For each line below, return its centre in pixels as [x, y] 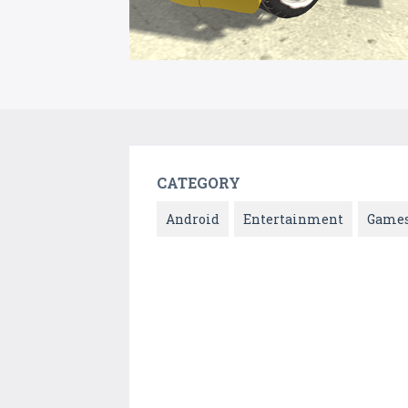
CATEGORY [199, 183]
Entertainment [293, 219]
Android [193, 219]
